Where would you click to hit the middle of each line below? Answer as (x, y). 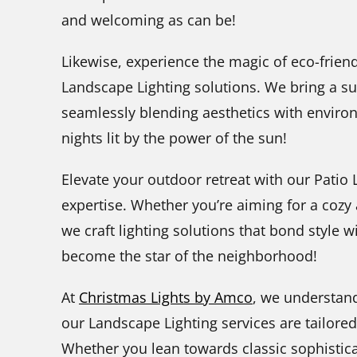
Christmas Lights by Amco (166, 297)
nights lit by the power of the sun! (174, 137)
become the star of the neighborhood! (189, 255)
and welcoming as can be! (149, 20)
